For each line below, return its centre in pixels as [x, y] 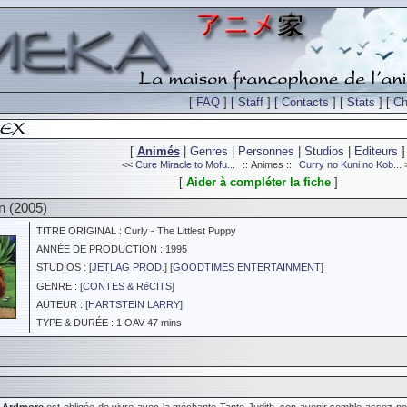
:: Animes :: [267, 164]
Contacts [305, 102]
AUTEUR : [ [60, 304]
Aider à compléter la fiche [258, 182]
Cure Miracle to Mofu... [185, 164]
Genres [208, 151]
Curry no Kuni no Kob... [350, 164]
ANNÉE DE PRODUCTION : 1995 [109, 249]
